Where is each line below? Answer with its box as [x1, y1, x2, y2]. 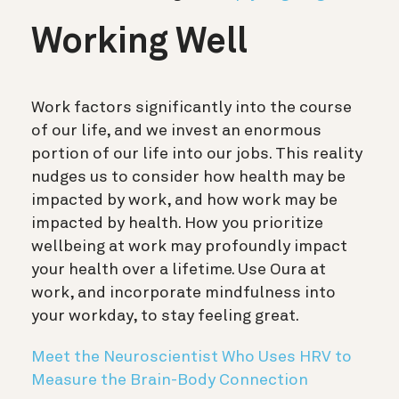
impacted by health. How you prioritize [31, 215, 323, 232]
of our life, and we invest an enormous [31, 122, 322, 139]
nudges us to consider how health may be [31, 168, 346, 185]
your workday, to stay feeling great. [31, 307, 302, 324]
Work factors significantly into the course [31, 99, 352, 116]
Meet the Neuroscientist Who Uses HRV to [31, 348, 352, 365]
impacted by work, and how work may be [31, 191, 338, 208]
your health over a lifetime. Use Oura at [31, 261, 326, 278]
